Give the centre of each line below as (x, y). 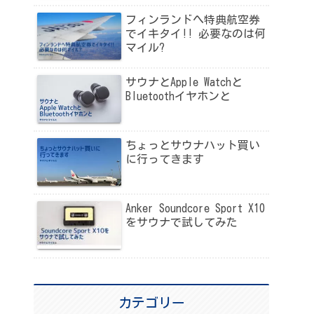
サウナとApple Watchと (184, 82)
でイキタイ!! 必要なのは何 (196, 33)
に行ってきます (165, 159)
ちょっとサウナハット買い (193, 145)
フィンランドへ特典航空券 (193, 19)
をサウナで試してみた (182, 223)
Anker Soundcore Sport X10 (195, 209)
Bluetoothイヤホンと (178, 96)
